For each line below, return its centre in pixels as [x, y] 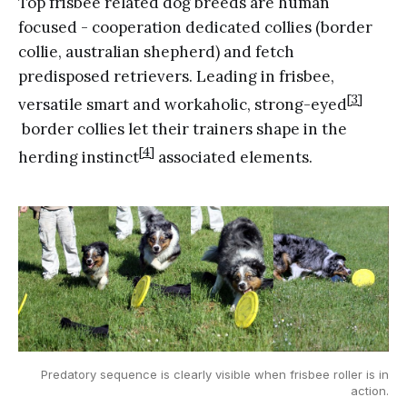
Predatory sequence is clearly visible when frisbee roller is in [215, 374]
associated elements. [233, 157]
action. [370, 390]
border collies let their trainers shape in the [183, 129]
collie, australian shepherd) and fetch [156, 52]
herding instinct [79, 157]
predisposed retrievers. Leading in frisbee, [176, 77]
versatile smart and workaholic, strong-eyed [183, 104]
